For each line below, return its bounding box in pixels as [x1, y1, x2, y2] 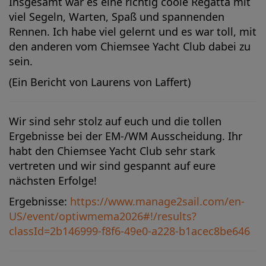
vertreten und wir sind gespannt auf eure [9, 159, 216, 173]
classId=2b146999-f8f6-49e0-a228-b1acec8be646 [9, 224, 250, 238]
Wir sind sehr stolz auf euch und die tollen [9, 114, 221, 128]
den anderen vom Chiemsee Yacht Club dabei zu [9, 39, 251, 53]
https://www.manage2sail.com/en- [70, 194, 245, 208]
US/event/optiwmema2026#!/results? [9, 209, 197, 223]
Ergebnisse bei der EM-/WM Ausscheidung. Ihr [9, 129, 242, 143]
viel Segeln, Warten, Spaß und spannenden [9, 9, 224, 24]
